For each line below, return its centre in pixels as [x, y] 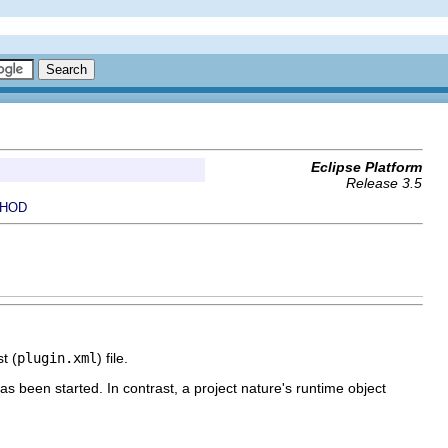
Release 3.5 [384, 183]
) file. [112, 357]
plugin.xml [57, 357]
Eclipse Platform [366, 167]
